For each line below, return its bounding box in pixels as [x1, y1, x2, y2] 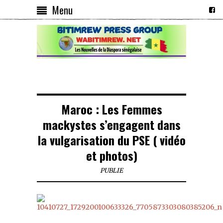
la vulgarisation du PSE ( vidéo [37, 130, 186, 149]
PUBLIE [100, 166, 123, 174]
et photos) [86, 146, 137, 164]
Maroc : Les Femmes [61, 100, 162, 118]
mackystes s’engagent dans [42, 115, 181, 133]
